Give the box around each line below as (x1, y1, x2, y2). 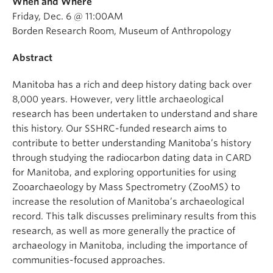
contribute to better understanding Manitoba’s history (12, 138, 251, 149)
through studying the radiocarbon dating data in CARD (12, 152, 252, 163)
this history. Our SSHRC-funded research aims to (12, 123, 227, 134)
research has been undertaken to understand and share (12, 108, 258, 119)
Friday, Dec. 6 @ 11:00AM (12, 11, 123, 22)
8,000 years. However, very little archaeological (12, 94, 224, 105)
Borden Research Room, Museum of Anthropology (12, 26, 231, 37)
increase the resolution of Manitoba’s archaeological (12, 196, 244, 207)
